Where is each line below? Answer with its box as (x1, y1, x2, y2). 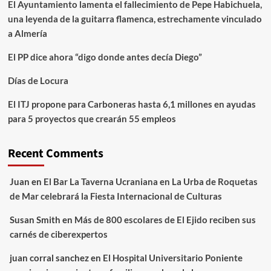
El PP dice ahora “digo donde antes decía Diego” (7, 51, 202, 62)
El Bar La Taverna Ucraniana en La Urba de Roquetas (43, 175, 258, 187)
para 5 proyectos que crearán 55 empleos (7, 113, 176, 124)
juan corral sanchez (9, 252, 89, 263)
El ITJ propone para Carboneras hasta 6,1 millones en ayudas (7, 98, 256, 109)
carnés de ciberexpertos (9, 228, 108, 240)
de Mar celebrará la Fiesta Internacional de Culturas (9, 190, 222, 201)
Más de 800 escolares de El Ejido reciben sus (74, 214, 256, 225)
